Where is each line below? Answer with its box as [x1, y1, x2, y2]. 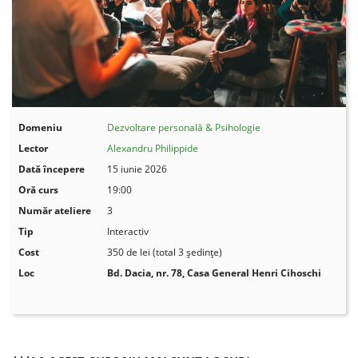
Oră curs [18, 182, 59, 197]
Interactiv [107, 224, 149, 238]
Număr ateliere [18, 203, 92, 217]
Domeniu [18, 120, 63, 134]
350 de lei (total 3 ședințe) [107, 245, 223, 259]
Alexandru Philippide [107, 141, 199, 155]
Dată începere [18, 161, 86, 176]
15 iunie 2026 [107, 161, 168, 176]
